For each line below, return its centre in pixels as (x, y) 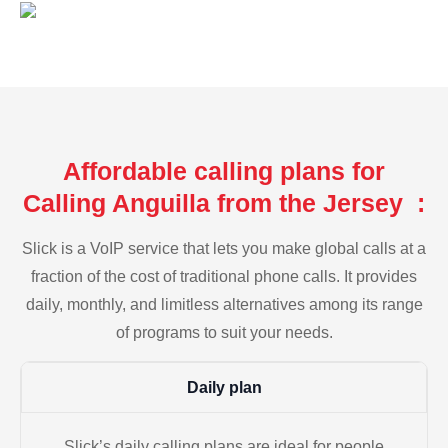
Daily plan (224, 388)
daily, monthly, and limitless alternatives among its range (224, 304)
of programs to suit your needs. (224, 332)
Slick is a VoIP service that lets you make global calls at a (224, 248)
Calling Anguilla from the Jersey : (224, 202)
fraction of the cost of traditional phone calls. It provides (224, 276)
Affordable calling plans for (224, 170)
